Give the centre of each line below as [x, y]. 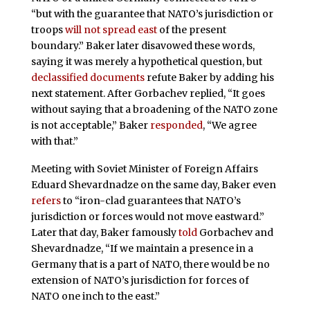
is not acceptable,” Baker [90, 125]
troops [48, 29]
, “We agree [229, 125]
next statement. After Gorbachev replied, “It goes [148, 93]
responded [176, 125]
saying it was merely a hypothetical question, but [146, 61]
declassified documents [88, 77]
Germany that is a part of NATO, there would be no [150, 264]
